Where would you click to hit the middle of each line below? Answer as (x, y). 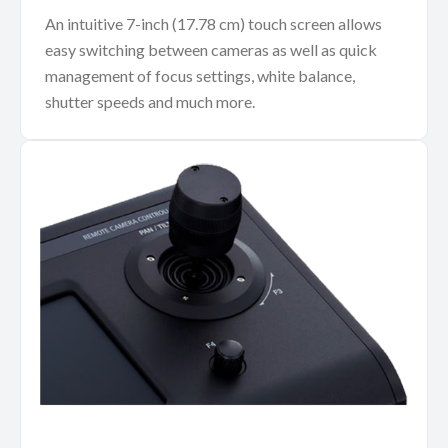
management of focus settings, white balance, (200, 76)
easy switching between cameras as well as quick (211, 50)
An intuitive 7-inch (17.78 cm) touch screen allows (213, 24)
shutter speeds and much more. (150, 102)
